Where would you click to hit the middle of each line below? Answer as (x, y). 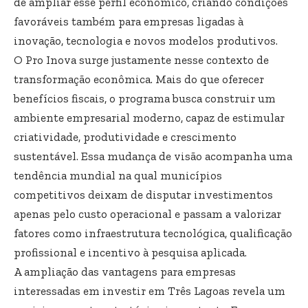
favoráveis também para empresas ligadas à (129, 21)
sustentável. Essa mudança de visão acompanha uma (153, 156)
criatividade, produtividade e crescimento (125, 136)
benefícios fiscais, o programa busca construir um (145, 98)
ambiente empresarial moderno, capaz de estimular (149, 117)
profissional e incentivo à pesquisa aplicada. (130, 252)
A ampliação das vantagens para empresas (125, 271)
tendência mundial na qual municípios (118, 175)
